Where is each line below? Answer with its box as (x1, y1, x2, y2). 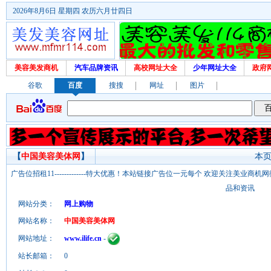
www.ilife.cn (64, 234, 102, 243)
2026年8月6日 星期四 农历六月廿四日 (13, 7, 132, 15)
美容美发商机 (15, 64, 58, 72)
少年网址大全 (192, 64, 237, 72)
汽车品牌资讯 (74, 64, 118, 72)
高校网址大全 (133, 64, 177, 72)
